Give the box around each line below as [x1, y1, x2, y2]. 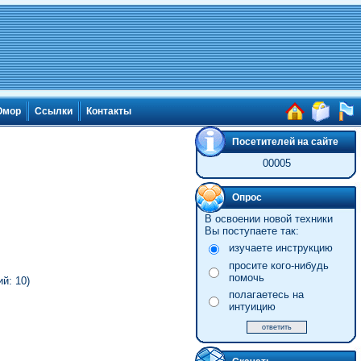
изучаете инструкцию [228, 242, 333, 254]
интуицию [228, 301, 276, 313]
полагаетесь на [228, 288, 304, 301]
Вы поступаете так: [204, 225, 299, 237]
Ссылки [35, 106, 73, 118]
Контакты [86, 106, 131, 118]
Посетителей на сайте [232, 136, 338, 147]
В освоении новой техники [204, 213, 333, 225]
